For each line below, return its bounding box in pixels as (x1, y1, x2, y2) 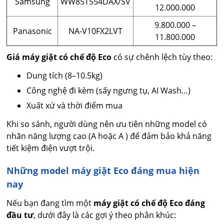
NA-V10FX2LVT (68, 25, 123, 37)
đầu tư (6, 209, 34, 221)
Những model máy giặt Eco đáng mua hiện (6, 164, 200, 177)
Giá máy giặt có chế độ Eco (6, 51, 112, 63)
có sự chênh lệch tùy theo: (111, 51, 213, 63)
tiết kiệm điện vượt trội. (6, 142, 95, 154)
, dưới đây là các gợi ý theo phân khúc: (33, 209, 176, 221)
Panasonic (12, 25, 52, 37)
